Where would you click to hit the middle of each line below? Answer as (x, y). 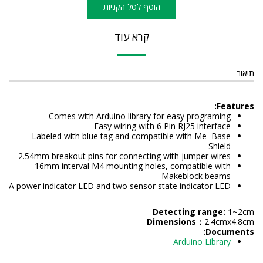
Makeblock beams (196, 176)
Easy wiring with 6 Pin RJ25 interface (162, 126)
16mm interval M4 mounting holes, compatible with (133, 166)
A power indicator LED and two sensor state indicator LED (120, 186)
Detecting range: (190, 212)
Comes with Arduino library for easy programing (140, 116)
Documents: (230, 232)
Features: (235, 106)
